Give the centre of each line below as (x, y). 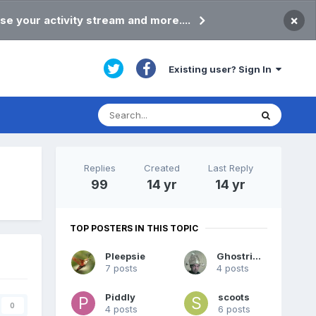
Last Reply (230, 168)
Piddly (120, 297)
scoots (233, 297)
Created (162, 168)
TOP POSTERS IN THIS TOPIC (134, 228)
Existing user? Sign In (223, 69)
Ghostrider (257, 256)
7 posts (121, 268)
